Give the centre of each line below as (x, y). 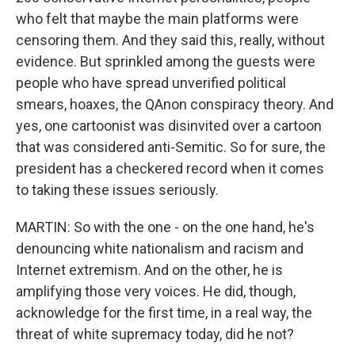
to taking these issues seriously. (117, 190)
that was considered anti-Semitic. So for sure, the (171, 147)
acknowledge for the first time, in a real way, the (164, 313)
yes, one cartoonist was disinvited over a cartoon (169, 126)
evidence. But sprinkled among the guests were (166, 61)
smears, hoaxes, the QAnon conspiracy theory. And (175, 104)
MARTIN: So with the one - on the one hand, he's (165, 227)
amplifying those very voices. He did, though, (156, 291)
